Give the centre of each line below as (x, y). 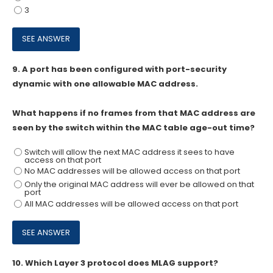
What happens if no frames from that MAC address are (134, 113)
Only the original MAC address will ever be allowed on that (139, 185)
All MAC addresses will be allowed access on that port (131, 204)
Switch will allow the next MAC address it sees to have (129, 152)
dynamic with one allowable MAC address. (105, 84)
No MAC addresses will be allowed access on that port (132, 171)
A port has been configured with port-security (124, 69)
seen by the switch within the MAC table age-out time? (133, 128)
